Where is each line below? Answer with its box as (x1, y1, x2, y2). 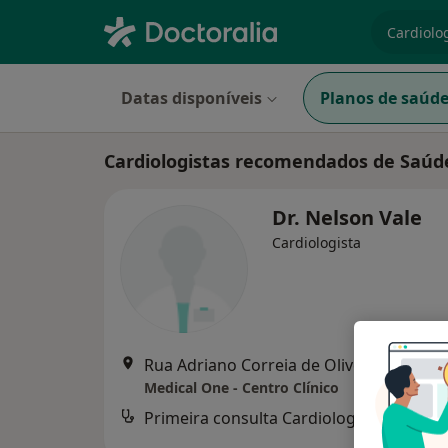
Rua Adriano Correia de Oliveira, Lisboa (144, 354, 439, 376)
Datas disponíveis (121, 87, 262, 109)
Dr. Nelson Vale (272, 204, 422, 231)
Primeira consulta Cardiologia (144, 407, 369, 429)
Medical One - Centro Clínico (144, 378, 339, 397)
